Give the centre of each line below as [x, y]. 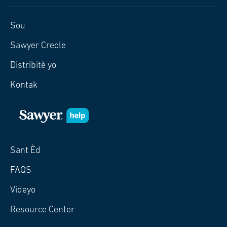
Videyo [23, 190]
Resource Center [42, 210]
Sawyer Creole [38, 46]
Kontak [24, 85]
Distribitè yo [33, 66]
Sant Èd [25, 151]
